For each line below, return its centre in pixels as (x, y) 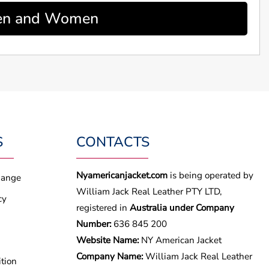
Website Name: (107, 240)
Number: (94, 224)
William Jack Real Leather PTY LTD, (149, 191)
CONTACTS (113, 142)
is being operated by (212, 175)
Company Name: (110, 256)
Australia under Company (182, 207)
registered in (103, 207)
